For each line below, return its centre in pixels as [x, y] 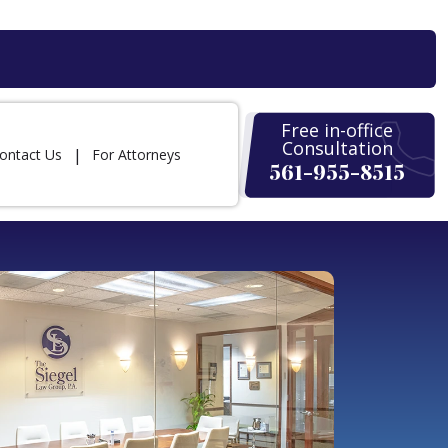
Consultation [337, 147]
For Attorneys [136, 154]
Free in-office [337, 129]
